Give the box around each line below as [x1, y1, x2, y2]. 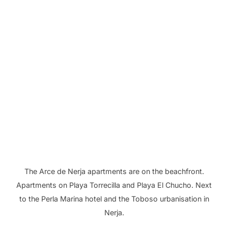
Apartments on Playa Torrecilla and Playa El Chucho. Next [16, 180, 212, 189]
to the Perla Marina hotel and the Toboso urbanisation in [19, 194, 209, 203]
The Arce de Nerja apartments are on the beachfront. [24, 166, 204, 176]
